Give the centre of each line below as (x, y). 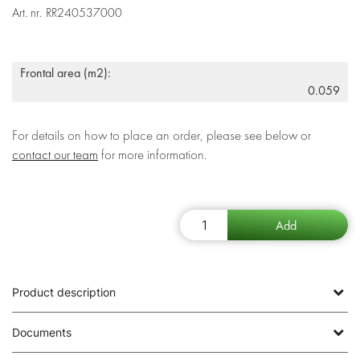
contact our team (55, 155)
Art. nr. (27, 13)
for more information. (152, 155)
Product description (64, 292)
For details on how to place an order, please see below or (162, 136)
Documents (42, 333)
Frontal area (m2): (65, 73)
